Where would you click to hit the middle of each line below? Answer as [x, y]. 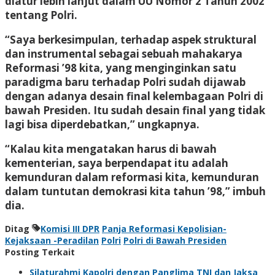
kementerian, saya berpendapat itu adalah [117, 163]
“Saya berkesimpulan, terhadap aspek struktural [131, 39]
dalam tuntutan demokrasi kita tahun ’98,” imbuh [135, 191]
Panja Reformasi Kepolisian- [164, 228]
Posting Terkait [40, 252]
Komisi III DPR [70, 228]
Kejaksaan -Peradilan [52, 240]
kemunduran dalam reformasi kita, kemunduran [132, 177]
